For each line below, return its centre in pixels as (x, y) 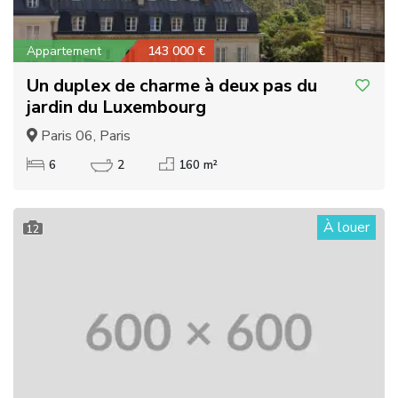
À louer (346, 227)
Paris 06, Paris (84, 135)
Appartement (64, 51)
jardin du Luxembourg (116, 107)
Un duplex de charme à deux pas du (172, 85)
